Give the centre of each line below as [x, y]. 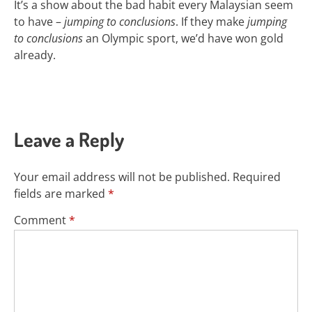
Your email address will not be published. [122, 177]
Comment [41, 220]
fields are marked [61, 194]
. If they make [211, 22]
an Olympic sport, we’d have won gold [183, 39]
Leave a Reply [69, 140]
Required [257, 177]
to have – [39, 22]
